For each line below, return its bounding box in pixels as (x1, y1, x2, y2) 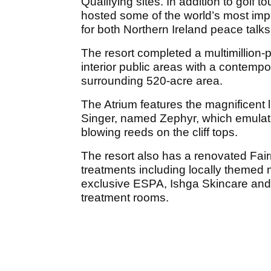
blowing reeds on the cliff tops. (81, 126, 238, 139)
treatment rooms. (81, 191, 169, 204)
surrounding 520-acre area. (81, 74, 223, 88)
